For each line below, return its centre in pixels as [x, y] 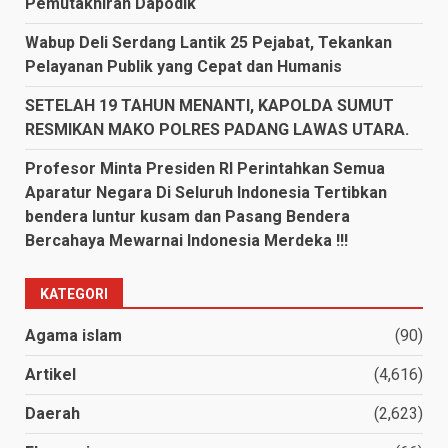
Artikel [50, 374]
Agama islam [73, 335]
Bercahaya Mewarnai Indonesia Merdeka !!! [188, 240]
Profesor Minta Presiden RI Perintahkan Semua [205, 168]
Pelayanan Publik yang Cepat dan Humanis [183, 66]
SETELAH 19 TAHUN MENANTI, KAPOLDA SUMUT [209, 105]
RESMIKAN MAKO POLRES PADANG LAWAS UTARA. [217, 129]
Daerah [52, 413]
